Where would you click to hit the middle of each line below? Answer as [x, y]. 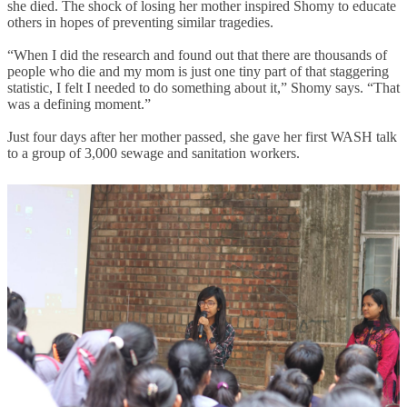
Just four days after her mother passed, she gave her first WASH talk [202, 137]
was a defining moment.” [79, 104]
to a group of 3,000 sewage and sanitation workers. [154, 154]
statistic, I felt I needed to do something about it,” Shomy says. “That [203, 88]
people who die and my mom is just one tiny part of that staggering [198, 72]
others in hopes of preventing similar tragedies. [140, 23]
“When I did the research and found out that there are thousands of [197, 55]
